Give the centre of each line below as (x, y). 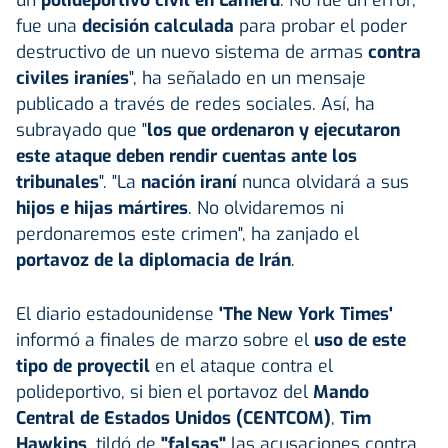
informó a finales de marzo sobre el (165, 339)
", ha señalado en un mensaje (247, 77)
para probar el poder (320, 25)
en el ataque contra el (241, 365)
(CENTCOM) (281, 417)
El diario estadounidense (117, 313)
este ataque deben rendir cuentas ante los (186, 155)
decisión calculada (158, 25)
